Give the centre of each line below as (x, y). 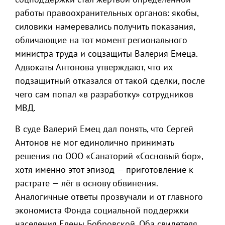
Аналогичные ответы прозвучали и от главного (109, 197)
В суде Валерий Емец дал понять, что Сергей (104, 129)
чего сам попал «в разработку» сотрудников (104, 94)
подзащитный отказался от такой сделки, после (110, 81)
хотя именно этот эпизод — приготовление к (104, 170)
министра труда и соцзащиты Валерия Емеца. (106, 53)
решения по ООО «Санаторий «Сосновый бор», (109, 156)
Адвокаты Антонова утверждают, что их (94, 67)
